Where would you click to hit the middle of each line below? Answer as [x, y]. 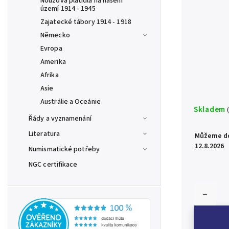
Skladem [210, 110]
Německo [55, 35]
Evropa [51, 49]
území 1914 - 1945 [68, 9]
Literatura [44, 134]
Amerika [53, 62]
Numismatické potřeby [64, 149]
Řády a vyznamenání [60, 119]
